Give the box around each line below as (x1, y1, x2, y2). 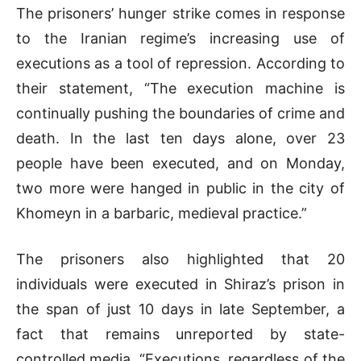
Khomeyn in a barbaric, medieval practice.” (16, 204, 307, 222)
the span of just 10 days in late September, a (16, 300, 345, 317)
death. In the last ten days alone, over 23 (16, 129, 345, 147)
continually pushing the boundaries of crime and (16, 104, 345, 122)
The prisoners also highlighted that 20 (16, 250, 345, 268)
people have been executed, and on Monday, (16, 154, 345, 172)
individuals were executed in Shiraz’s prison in (16, 275, 345, 293)
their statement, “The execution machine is (16, 79, 345, 97)
